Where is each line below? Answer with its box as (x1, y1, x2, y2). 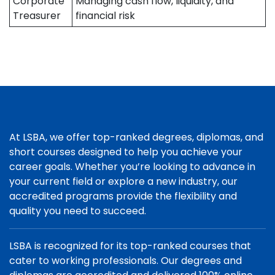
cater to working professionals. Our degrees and (9, 254, 242, 268)
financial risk (76, 9, 135, 23)
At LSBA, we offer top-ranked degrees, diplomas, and (9, 130, 263, 144)
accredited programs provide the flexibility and (9, 189, 237, 203)
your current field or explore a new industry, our (9, 174, 238, 188)
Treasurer (13, 9, 61, 23)
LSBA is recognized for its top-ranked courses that (9, 239, 251, 253)
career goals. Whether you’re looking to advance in (9, 160, 255, 174)
